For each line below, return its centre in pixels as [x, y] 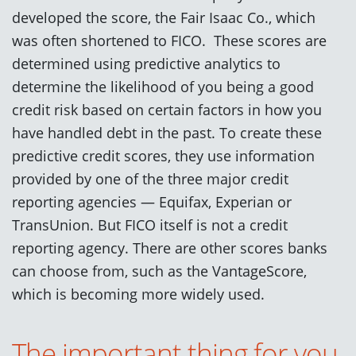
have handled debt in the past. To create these [167, 132]
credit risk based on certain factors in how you [167, 109]
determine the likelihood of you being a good [163, 86]
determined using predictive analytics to [146, 63]
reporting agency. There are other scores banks [170, 247]
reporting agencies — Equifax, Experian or [152, 201]
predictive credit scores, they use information [163, 155]
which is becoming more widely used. [138, 293]
